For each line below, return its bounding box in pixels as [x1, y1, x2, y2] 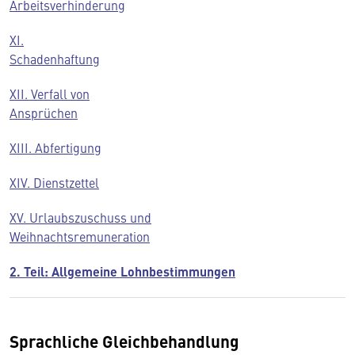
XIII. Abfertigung [10, 139, 101, 156]
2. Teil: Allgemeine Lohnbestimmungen [10, 262, 235, 281]
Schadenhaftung [10, 50, 100, 67]
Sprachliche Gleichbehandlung [10, 329, 243, 353]
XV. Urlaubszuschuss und [10, 208, 151, 226]
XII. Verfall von [10, 85, 90, 102]
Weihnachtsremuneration [10, 227, 150, 245]
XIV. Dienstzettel [10, 174, 99, 191]
